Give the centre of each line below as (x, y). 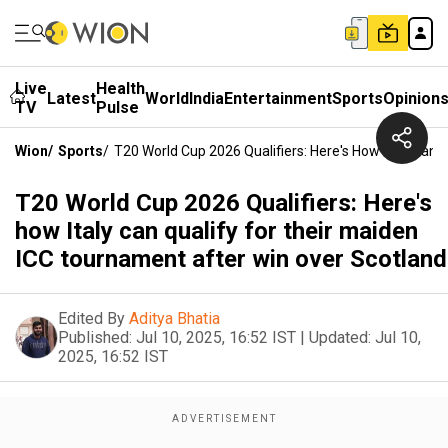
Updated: (340, 337)
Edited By (91, 318)
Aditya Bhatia (174, 318)
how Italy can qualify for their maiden (216, 231)
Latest (71, 98)
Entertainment (278, 98)
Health (120, 88)
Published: (95, 337)
